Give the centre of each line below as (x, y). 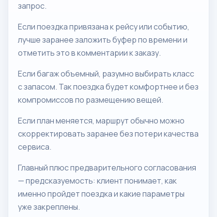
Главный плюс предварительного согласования (107, 168)
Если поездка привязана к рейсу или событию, (104, 27)
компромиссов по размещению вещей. (91, 100)
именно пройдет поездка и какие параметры (101, 194)
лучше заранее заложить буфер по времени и (103, 40)
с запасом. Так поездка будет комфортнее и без (108, 87)
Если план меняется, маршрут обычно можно (101, 121)
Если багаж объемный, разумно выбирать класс (106, 74)
